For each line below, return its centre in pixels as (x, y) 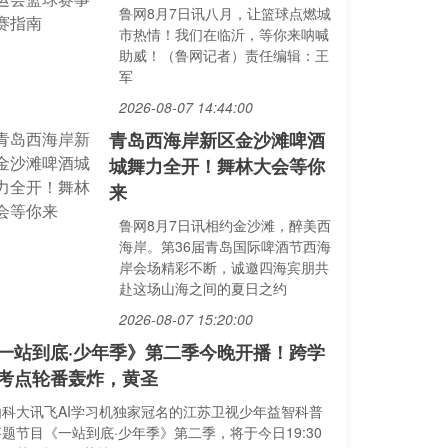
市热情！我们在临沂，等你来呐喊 (223, 34)
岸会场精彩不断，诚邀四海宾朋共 (223, 267)
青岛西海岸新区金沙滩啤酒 (216, 140)
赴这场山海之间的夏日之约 (202, 288)
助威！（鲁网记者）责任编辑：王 (223, 55)
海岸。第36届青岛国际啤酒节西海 (224, 246)
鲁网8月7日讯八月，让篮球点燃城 (224, 13)
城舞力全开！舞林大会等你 (216, 166)
